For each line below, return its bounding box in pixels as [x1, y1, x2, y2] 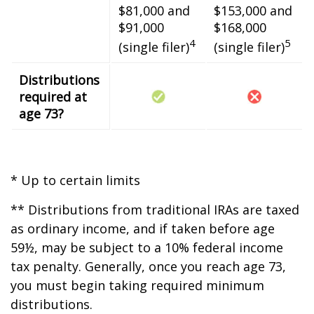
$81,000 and [118, 2, 190, 19]
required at [19, 88, 87, 105]
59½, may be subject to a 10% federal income [11, 239, 283, 256]
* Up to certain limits [11, 172, 140, 189]
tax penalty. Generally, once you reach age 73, [11, 258, 286, 275]
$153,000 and [214, 2, 292, 19]
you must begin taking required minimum [11, 277, 264, 294]
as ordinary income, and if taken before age [11, 220, 275, 237]
